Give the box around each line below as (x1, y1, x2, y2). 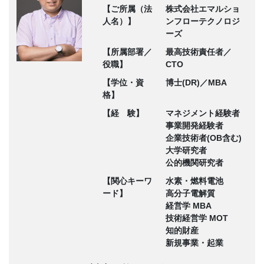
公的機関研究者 (165, 157, 223, 167)
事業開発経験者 (165, 120, 223, 130)
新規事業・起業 (165, 237, 223, 247)
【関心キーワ (102, 176, 152, 186)
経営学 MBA (165, 200, 212, 210)
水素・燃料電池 (165, 176, 223, 186)
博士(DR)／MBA (165, 77, 227, 87)
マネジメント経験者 (165, 108, 240, 118)
